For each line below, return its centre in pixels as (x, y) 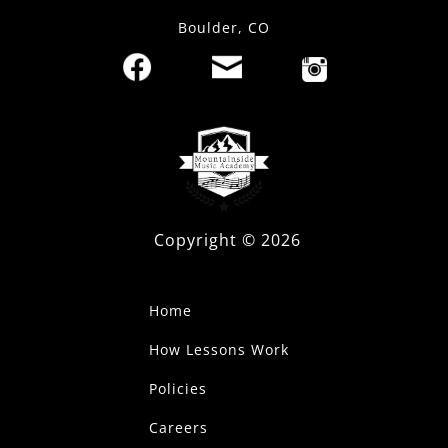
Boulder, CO (224, 28)
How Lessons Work (219, 350)
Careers (178, 428)
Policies (178, 389)
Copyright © (208, 240)
